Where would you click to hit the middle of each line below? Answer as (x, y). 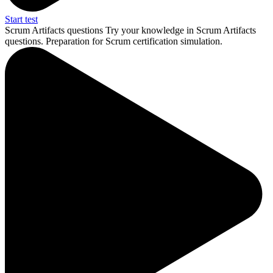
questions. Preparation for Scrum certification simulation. (114, 41)
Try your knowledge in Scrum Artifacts (181, 30)
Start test (21, 19)
